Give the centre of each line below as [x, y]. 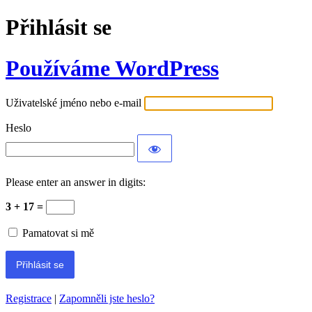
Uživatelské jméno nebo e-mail [73, 103]
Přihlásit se [58, 28]
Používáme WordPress [112, 68]
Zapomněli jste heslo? [107, 299]
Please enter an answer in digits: [76, 182]
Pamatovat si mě [58, 233]
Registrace [29, 299]
